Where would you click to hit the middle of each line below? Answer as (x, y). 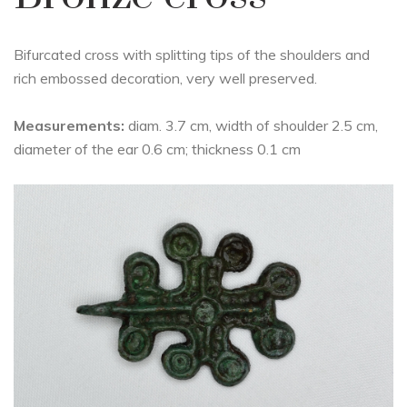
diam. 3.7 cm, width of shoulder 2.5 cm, (251, 125)
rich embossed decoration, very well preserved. (165, 78)
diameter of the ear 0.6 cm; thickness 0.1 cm (157, 149)
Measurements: (69, 125)
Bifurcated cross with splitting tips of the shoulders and (192, 55)
